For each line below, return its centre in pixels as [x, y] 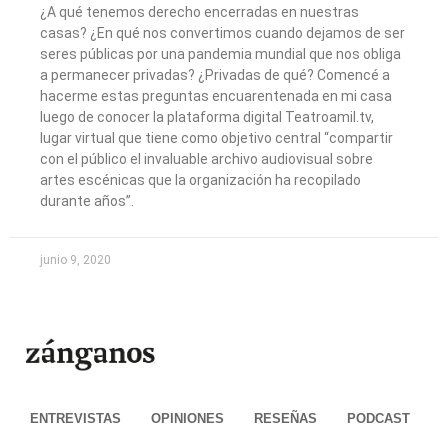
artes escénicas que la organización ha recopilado [200, 179]
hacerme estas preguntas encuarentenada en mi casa [216, 95]
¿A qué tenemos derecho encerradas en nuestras [199, 11]
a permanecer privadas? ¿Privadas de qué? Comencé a [215, 74]
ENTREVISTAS [75, 419]
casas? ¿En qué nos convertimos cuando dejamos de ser [222, 32]
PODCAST [378, 419]
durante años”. [87, 200]
